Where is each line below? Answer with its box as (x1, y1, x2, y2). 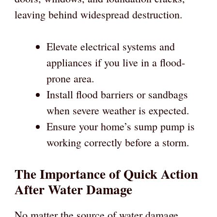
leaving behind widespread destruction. (15, 7, 183, 21)
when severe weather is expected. (46, 103, 189, 117)
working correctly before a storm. (46, 135, 189, 149)
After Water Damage (15, 179, 132, 199)
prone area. (46, 71, 94, 85)
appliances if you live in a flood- (46, 55, 185, 69)
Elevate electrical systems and (46, 39, 175, 53)
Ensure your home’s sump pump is (46, 119, 195, 133)
